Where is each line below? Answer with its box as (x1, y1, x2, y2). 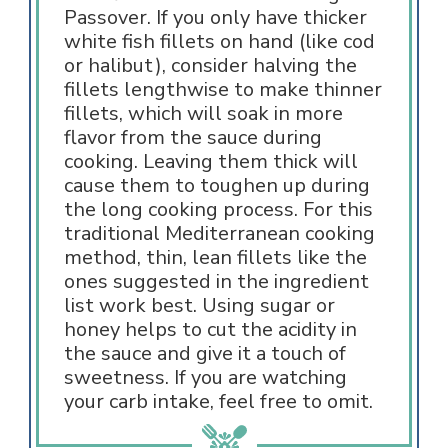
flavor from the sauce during (63, 123, 322, 151)
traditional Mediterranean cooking (63, 219, 375, 247)
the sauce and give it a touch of (63, 339, 346, 367)
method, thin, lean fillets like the (63, 243, 367, 271)
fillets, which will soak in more (63, 99, 343, 127)
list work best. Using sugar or (63, 291, 335, 319)
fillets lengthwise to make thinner (63, 75, 382, 103)
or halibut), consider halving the (63, 51, 357, 79)
